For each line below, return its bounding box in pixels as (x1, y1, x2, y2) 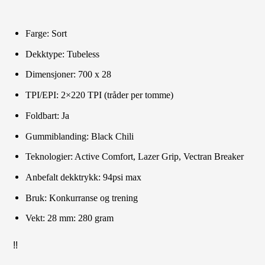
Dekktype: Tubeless (25, 49, 99, 59)
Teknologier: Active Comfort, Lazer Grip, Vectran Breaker (25, 151, 244, 162)
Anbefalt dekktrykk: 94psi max (25, 172, 141, 182)
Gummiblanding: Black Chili (25, 131, 134, 141)
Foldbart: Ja (25, 110, 69, 121)
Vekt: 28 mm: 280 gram (25, 213, 114, 224)
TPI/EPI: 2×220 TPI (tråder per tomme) (25, 90, 173, 101)
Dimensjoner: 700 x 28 (25, 69, 111, 80)
